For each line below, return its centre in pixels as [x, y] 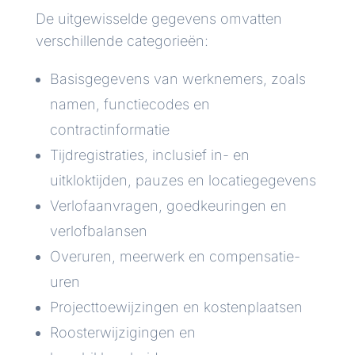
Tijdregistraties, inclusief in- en [149, 155]
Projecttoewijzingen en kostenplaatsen [176, 307]
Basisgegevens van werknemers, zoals [177, 79]
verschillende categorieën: [122, 41]
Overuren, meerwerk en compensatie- [175, 257]
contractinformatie [109, 130]
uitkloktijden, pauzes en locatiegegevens [183, 181]
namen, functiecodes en [130, 105]
